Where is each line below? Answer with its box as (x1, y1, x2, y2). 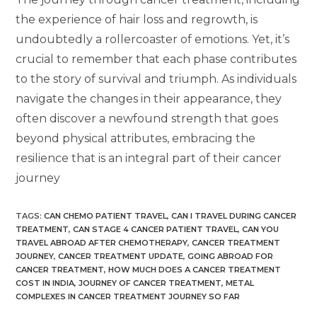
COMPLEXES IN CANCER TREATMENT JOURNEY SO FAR (16, 291, 241, 301)
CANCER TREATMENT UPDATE (58, 250, 184, 261)
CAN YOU (242, 224, 279, 234)
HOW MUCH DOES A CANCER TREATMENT (108, 264, 282, 275)
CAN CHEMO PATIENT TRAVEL (44, 210, 168, 221)
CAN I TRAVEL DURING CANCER (171, 210, 297, 221)
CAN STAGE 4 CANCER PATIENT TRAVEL (73, 224, 238, 234)
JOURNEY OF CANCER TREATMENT (79, 277, 222, 288)
